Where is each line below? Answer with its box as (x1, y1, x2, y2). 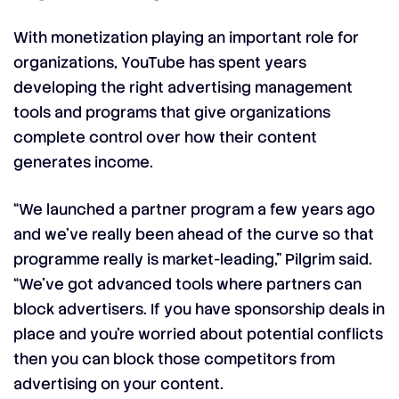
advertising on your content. (13, 374, 224, 394)
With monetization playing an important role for (13, 28, 359, 47)
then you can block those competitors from (13, 349, 335, 369)
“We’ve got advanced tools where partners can (13, 274, 362, 294)
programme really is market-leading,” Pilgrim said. (13, 249, 372, 269)
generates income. (13, 152, 153, 172)
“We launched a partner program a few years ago (13, 199, 375, 219)
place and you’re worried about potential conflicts (13, 324, 383, 344)
